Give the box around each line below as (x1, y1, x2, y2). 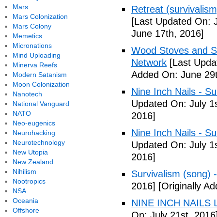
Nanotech (12, 90, 42, 98)
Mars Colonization (12, 13, 68, 20)
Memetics (12, 32, 42, 40)
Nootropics (12, 177, 46, 185)
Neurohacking (12, 129, 55, 137)
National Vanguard (12, 100, 69, 108)
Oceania (12, 197, 38, 204)
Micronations (12, 42, 52, 49)
